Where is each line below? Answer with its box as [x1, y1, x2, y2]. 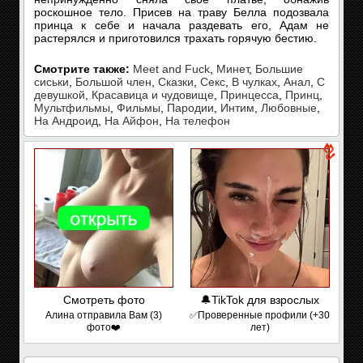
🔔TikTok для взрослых [200, 293, 319, 306]
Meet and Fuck [133, 62, 210, 75]
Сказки [158, 75, 194, 88]
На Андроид [34, 114, 98, 127]
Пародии [167, 101, 214, 114]
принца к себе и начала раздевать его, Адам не [34, 19, 329, 32]
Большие [255, 62, 303, 75]
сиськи [34, 75, 69, 88]
